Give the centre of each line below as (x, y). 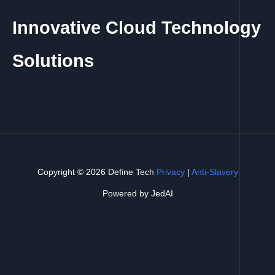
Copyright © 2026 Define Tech (97, 172)
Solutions (53, 60)
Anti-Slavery (215, 172)
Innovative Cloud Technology (137, 27)
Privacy (170, 172)
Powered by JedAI (137, 194)
